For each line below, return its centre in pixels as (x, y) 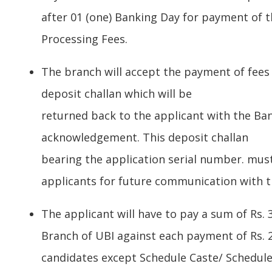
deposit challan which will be (117, 94)
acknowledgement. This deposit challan (145, 138)
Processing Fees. (84, 39)
